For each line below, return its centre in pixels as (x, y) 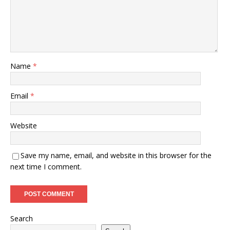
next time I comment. (46, 167)
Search (22, 218)
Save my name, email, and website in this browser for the (116, 155)
